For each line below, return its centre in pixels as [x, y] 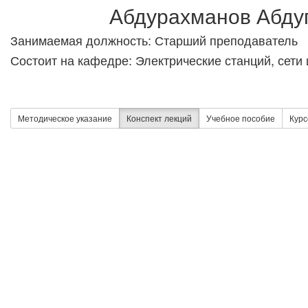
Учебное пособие [241, 118]
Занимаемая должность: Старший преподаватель [154, 40]
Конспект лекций [159, 118]
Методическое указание [65, 118]
